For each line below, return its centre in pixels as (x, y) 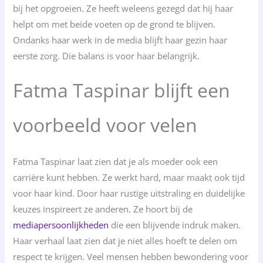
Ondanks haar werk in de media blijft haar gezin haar (120, 40)
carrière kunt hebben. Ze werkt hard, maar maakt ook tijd (129, 177)
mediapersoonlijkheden (61, 225)
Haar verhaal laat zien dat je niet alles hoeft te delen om (125, 240)
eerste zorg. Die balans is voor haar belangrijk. (107, 55)
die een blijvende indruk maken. (175, 225)
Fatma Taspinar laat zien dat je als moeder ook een (116, 161)
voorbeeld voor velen (105, 124)
